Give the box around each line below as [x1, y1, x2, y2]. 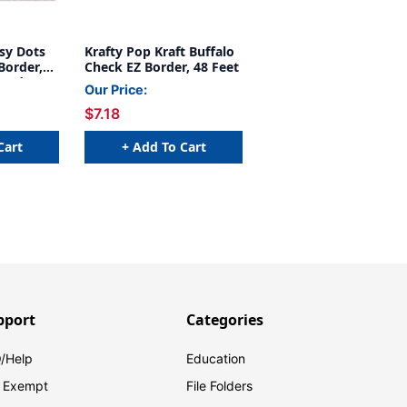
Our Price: [84, 82, 147, 98]
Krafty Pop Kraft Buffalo [84, 43, 234, 61]
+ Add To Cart [121, 137, 206, 155]
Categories [186, 310, 264, 331]
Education [186, 351, 246, 367]
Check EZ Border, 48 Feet [84, 58, 239, 76]
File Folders [186, 378, 253, 394]
